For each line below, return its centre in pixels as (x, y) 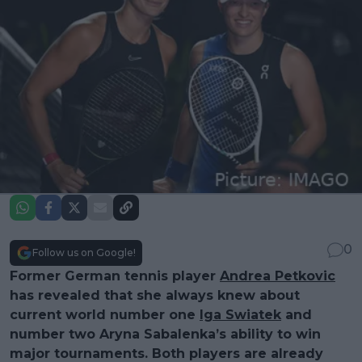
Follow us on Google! (84, 253)
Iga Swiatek (240, 315)
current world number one (105, 315)
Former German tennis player (115, 276)
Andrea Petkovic (278, 276)
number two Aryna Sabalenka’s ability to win (165, 335)
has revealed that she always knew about (155, 296)
